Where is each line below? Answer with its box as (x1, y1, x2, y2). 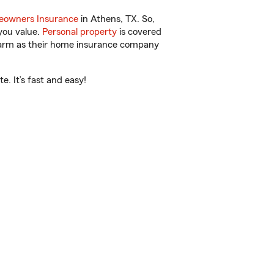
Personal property (42, 27, 117, 37)
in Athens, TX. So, (78, 14, 155, 24)
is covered (117, 27, 161, 37)
